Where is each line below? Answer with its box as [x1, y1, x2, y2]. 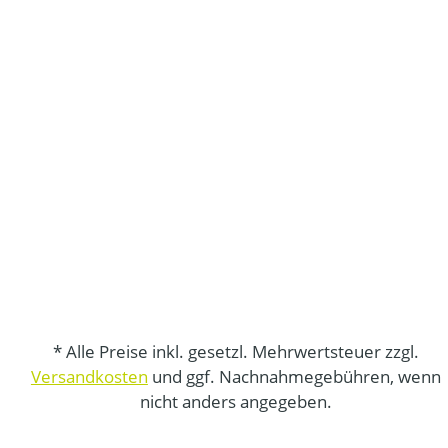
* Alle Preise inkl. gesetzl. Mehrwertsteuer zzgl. [52, 340, 419, 363]
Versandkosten [30, 365, 148, 388]
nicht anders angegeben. [139, 390, 332, 413]
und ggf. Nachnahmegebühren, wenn [147, 365, 441, 388]
